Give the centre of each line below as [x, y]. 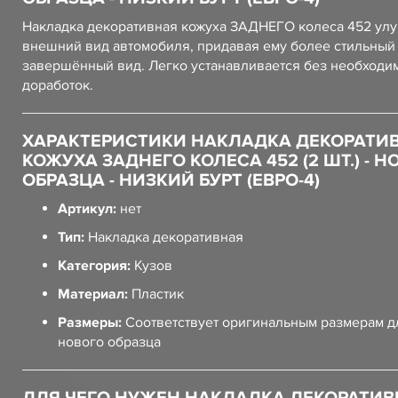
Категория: [94, 266]
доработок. [58, 85]
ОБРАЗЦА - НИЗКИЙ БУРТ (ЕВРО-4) [171, 180]
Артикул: [87, 209]
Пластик [156, 294]
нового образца [109, 342]
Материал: [93, 294]
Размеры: [90, 322]
